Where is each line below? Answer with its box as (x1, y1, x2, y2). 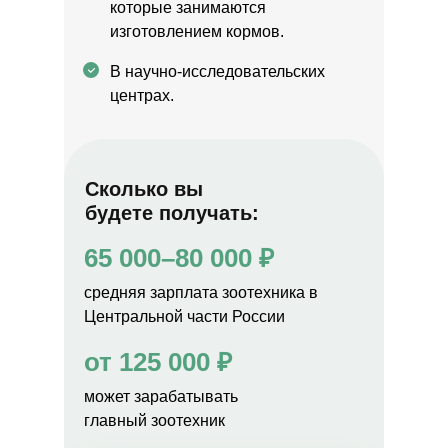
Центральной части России (84, 308, 285, 325)
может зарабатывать (84, 388, 238, 405)
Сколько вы (85, 178, 203, 200)
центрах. (110, 87, 174, 104)
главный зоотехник (84, 412, 225, 429)
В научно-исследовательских (110, 63, 325, 80)
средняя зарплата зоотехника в (84, 284, 318, 301)
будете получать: (85, 202, 259, 224)
